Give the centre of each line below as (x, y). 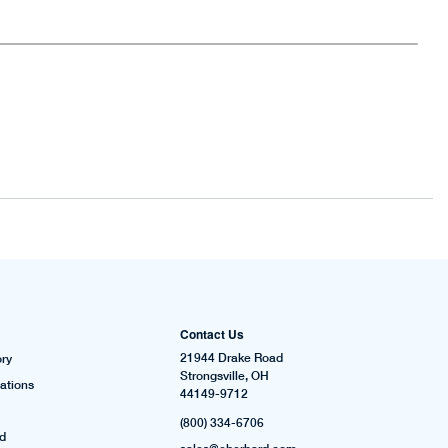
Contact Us (211, 334)
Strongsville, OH (224, 376)
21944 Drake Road (231, 358)
